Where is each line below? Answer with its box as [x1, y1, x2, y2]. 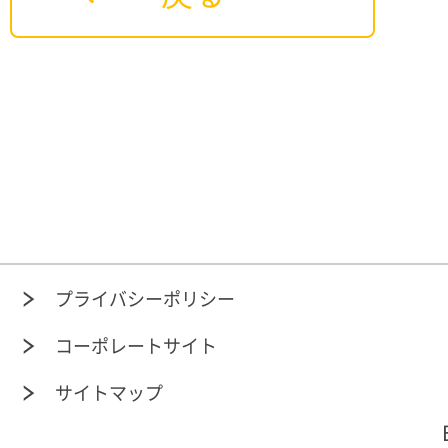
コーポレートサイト [55, 331, 217, 359]
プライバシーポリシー [55, 284, 235, 312]
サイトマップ [55, 378, 163, 406]
